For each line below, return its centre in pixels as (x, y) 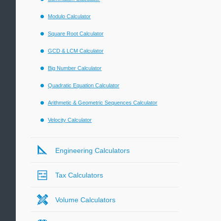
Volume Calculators (85, 200)
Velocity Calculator (70, 120)
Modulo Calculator (69, 16)
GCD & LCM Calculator (76, 51)
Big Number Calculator (75, 68)
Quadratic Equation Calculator (84, 85)
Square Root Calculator (76, 34)
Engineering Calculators (92, 150)
